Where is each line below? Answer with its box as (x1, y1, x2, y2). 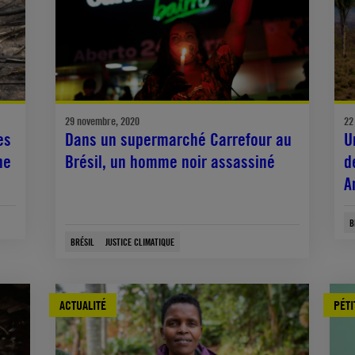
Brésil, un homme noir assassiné (65, 151, 276, 173)
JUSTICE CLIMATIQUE (105, 235, 175, 249)
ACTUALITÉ (59, 297, 107, 314)
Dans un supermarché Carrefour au (65, 129, 292, 151)
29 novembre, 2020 (65, 114, 140, 128)
